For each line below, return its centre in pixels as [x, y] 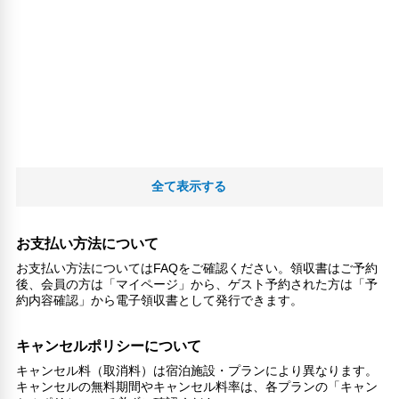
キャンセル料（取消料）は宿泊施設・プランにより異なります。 [197, 371]
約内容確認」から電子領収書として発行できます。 [160, 301]
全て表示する [188, 187]
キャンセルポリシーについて [109, 346]
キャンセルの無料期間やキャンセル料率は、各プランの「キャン [197, 387]
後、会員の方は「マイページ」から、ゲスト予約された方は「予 [197, 285]
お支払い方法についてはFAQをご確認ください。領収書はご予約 [197, 269]
